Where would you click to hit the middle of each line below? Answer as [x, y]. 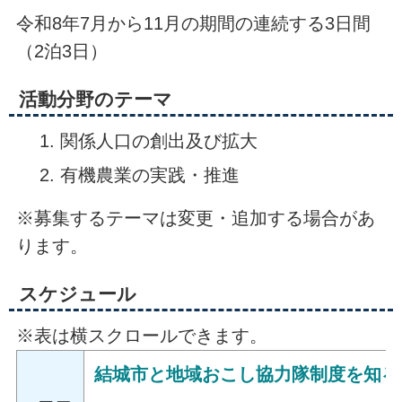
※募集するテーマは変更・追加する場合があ [195, 218]
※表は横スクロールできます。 [141, 335]
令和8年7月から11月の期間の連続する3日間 [193, 23]
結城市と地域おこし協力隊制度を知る [247, 374]
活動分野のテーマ [95, 99]
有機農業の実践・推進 [149, 175]
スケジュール [77, 293]
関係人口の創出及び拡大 [158, 140]
